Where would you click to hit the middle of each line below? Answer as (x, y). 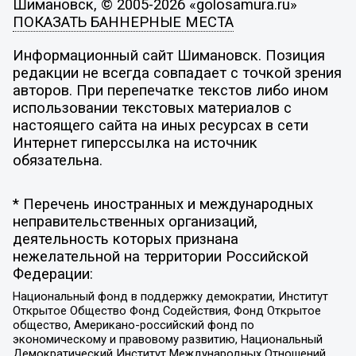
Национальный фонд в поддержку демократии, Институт (170, 296)
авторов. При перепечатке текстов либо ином (170, 90)
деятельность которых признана (125, 240)
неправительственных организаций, (135, 222)
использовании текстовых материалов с (152, 108)
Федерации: (52, 275)
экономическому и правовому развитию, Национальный (167, 339)
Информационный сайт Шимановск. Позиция (168, 55)
